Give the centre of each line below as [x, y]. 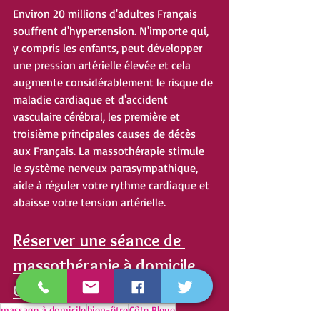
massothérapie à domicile [106, 266]
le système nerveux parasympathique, [107, 168]
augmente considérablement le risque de [114, 82]
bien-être [107, 310]
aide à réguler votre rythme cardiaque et [112, 185]
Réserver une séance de [99, 241]
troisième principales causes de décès [106, 134]
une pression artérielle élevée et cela [103, 65]
